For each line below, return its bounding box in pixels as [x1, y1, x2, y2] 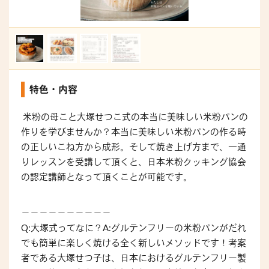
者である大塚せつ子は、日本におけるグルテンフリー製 [21, 252, 246, 263]
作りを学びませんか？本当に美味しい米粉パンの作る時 [21, 126, 246, 137]
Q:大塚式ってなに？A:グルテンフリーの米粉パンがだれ [21, 222, 246, 233]
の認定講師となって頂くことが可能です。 [21, 171, 192, 182]
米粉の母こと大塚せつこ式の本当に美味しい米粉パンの [21, 111, 248, 122]
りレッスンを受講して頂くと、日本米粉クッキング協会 [21, 156, 246, 167]
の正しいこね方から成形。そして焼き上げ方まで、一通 [21, 141, 246, 152]
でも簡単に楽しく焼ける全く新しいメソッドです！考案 [21, 237, 246, 248]
